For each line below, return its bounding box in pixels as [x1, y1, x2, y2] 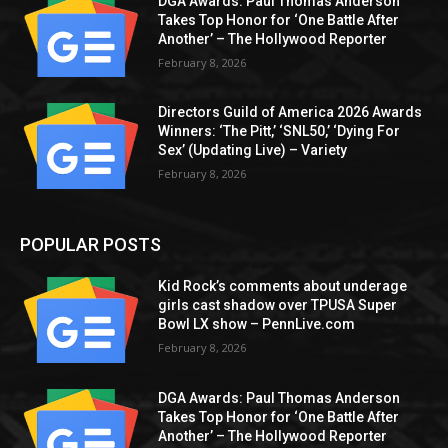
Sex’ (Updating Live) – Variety [158, 142, 348, 159]
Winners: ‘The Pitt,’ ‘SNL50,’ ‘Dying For [158, 123, 401, 140]
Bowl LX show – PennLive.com [158, 316, 356, 333]
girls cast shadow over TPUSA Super [158, 297, 398, 314]
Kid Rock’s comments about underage [158, 278, 408, 295]
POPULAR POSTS [20, 234, 161, 256]
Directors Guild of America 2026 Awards [158, 104, 423, 121]
